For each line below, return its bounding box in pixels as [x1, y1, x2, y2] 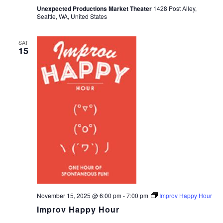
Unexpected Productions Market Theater [36, 3, 153, 13]
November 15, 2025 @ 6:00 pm [36, 191, 121, 200]
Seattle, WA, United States [36, 11, 107, 20]
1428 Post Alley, [153, 3, 197, 12]
